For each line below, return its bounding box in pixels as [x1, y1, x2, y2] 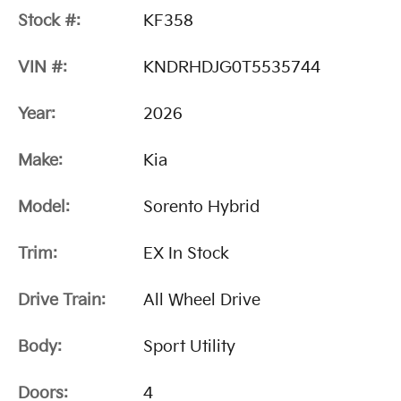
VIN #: [18, 58, 67, 78]
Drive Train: [18, 291, 106, 311]
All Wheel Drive [143, 291, 260, 311]
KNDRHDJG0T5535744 [143, 58, 320, 78]
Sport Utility [143, 337, 235, 357]
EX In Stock [143, 244, 229, 264]
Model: [18, 198, 70, 218]
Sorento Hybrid [143, 198, 260, 218]
